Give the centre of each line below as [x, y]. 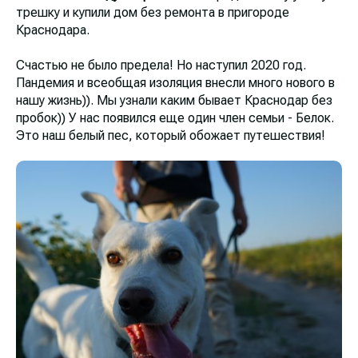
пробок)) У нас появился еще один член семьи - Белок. [175, 118]
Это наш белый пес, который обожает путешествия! [171, 136]
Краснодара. [53, 30]
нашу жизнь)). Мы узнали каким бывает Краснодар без [174, 101]
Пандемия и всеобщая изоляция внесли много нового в [175, 83]
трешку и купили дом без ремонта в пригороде [153, 13]
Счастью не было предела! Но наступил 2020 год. [161, 66]
